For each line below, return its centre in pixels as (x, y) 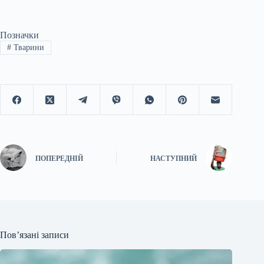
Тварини (27, 47)
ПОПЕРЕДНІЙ (59, 158)
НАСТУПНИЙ (174, 158)
